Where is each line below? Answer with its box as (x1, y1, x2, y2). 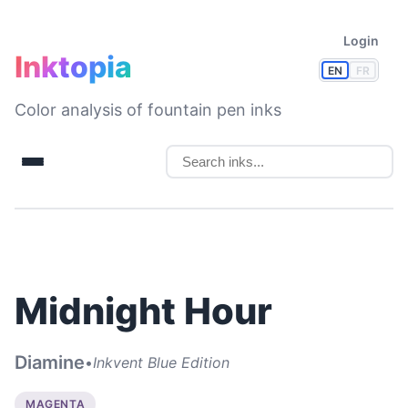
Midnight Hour (15, 289, 272, 333)
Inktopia (15, 49, 132, 85)
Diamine (15, 352, 85, 373)
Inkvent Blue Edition (93, 352, 229, 372)
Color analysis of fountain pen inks (15, 100, 281, 119)
